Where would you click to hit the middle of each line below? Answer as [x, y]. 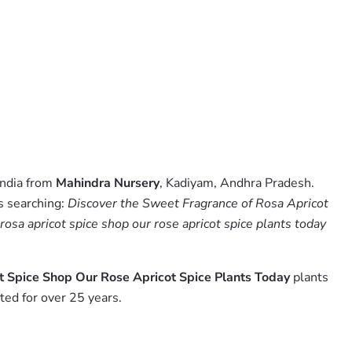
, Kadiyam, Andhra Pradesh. [237, 183]
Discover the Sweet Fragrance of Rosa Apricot [198, 203]
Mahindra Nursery [108, 183]
